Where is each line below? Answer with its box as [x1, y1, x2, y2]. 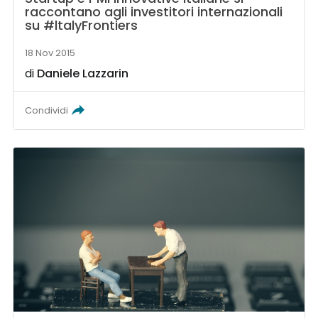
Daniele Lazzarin [37, 65, 129, 82]
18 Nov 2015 [25, 46, 76, 60]
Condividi [25, 104, 69, 118]
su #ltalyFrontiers [25, 16, 138, 35]
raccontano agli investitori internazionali [25, 3, 283, 21]
